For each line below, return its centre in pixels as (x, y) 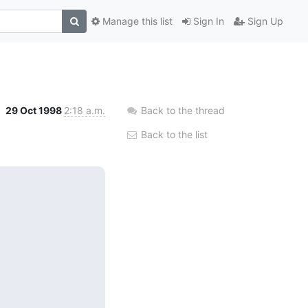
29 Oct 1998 (35, 110)
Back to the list (173, 134)
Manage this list (136, 21)
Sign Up (264, 21)
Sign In (207, 21)
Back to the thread (183, 110)
